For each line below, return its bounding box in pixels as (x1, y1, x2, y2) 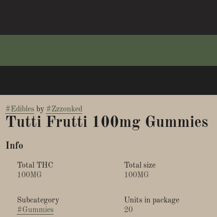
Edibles (10, 106, 34, 113)
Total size (124, 162, 155, 170)
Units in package (124, 197, 179, 204)
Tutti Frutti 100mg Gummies (5, 115, 208, 131)
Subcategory (16, 197, 59, 204)
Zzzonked (51, 106, 82, 113)
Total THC (16, 162, 53, 170)
